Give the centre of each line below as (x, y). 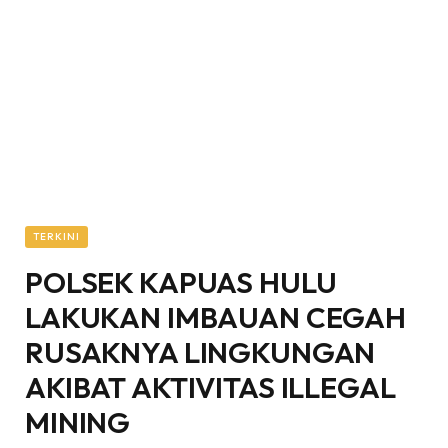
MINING (78, 422)
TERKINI (56, 236)
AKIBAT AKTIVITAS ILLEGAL (210, 387)
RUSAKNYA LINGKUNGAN (200, 352)
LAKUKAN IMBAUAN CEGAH (215, 317)
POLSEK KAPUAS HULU (181, 282)
